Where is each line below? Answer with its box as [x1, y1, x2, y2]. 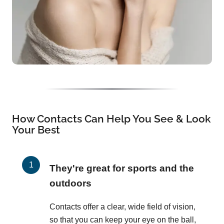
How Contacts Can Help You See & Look [12, 112, 211, 125]
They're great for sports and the [49, 162, 194, 173]
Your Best [12, 123, 60, 136]
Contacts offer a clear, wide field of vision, [49, 202, 195, 211]
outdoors [49, 177, 91, 188]
